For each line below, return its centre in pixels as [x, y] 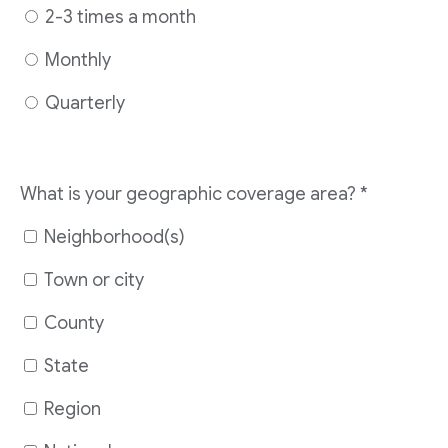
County [74, 323]
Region [72, 409]
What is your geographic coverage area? [188, 194]
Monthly [78, 60]
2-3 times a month [120, 17]
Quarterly [85, 103]
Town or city [94, 280]
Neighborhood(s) [114, 237]
